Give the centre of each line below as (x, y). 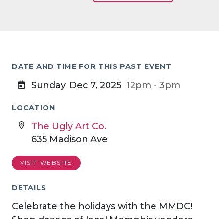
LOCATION (33, 108)
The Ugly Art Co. (69, 126)
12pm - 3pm (153, 85)
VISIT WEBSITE (46, 163)
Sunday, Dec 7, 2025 (76, 85)
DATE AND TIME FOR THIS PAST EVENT (92, 66)
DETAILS (29, 187)
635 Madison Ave (69, 139)
